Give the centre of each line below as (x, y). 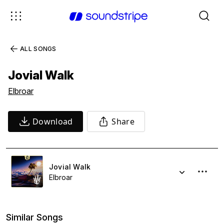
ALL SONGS (38, 49)
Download (53, 121)
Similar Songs (34, 217)
